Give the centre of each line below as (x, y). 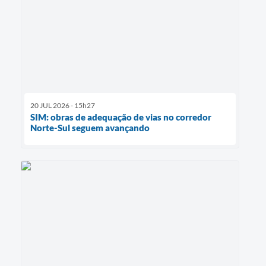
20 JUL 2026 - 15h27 (63, 105)
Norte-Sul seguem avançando (90, 127)
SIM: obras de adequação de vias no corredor (121, 117)
